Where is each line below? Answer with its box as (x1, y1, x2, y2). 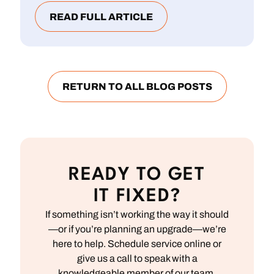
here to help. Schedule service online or (53, 238, 221, 249)
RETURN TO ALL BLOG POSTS (62, 81, 212, 92)
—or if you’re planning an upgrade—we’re (48, 223, 226, 234)
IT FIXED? (93, 187, 181, 206)
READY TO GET (68, 166, 206, 184)
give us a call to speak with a (76, 253, 198, 264)
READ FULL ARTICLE (50, 12, 154, 22)
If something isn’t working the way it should (45, 209, 229, 220)
